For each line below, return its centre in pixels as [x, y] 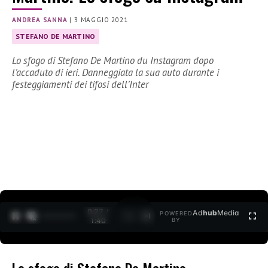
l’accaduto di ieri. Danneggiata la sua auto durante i [115, 73]
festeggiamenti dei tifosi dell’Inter [80, 85]
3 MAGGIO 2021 [101, 20]
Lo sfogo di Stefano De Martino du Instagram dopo [113, 61]
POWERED [176, 214]
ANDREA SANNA [40, 20]
